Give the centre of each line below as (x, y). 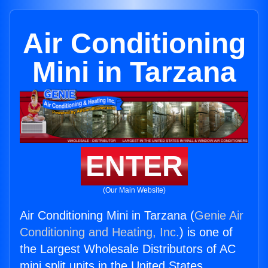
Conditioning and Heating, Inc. (100, 232)
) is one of (206, 232)
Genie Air (219, 216)
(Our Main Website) (134, 191)
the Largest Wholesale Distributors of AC (128, 249)
